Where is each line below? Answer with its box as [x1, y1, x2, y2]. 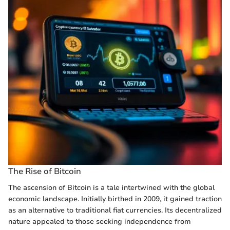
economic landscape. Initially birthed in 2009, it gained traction [8, 194, 222, 204]
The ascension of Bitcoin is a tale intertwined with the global [8, 182, 215, 193]
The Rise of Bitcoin [8, 165, 81, 178]
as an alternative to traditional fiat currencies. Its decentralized [8, 205, 222, 215]
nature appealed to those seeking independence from [8, 216, 191, 226]
